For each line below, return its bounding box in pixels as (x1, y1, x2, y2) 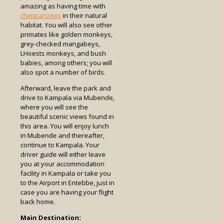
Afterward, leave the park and (20, 84, 111, 93)
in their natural (61, 11, 107, 20)
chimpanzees (20, 11, 61, 20)
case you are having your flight (20, 188, 113, 197)
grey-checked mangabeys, (20, 39, 100, 49)
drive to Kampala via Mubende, (20, 93, 114, 103)
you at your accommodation (20, 159, 105, 169)
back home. (20, 197, 55, 207)
